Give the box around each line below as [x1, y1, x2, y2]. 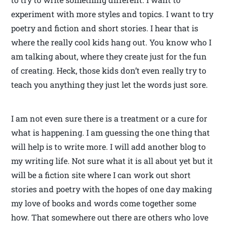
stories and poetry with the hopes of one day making [11, 183, 212, 194]
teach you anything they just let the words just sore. [11, 79, 208, 90]
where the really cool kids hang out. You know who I [11, 36, 212, 47]
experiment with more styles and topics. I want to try [11, 8, 214, 19]
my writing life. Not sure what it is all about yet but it [11, 155, 213, 166]
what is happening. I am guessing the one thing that [11, 127, 210, 138]
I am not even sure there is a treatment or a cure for [11, 112, 208, 124]
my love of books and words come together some [11, 197, 197, 208]
